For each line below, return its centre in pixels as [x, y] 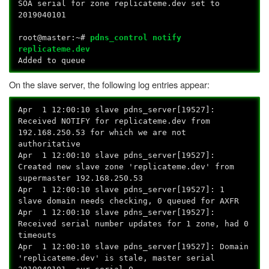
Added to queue [52, 60]
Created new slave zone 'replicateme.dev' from [126, 166]
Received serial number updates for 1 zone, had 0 [134, 223]
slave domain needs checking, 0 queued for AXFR [129, 201]
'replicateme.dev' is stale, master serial [117, 258]
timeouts [38, 235]
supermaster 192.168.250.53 [81, 178]
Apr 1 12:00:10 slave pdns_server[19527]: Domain [134, 246]
